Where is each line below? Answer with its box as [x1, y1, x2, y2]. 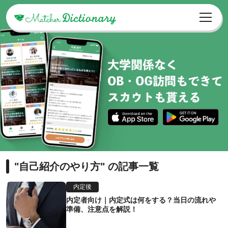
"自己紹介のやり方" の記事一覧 [14, 161, 159, 173]
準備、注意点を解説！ [66, 205, 137, 214]
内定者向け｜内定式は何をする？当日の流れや [66, 196, 216, 205]
